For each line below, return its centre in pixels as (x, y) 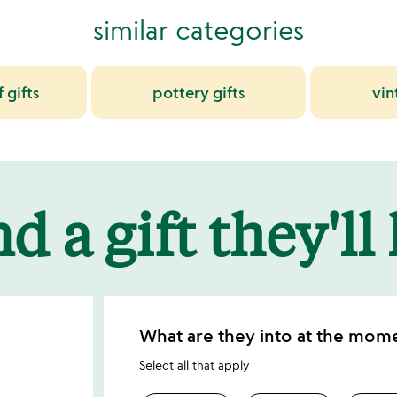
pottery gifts (198, 93)
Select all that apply (195, 365)
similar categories (198, 30)
